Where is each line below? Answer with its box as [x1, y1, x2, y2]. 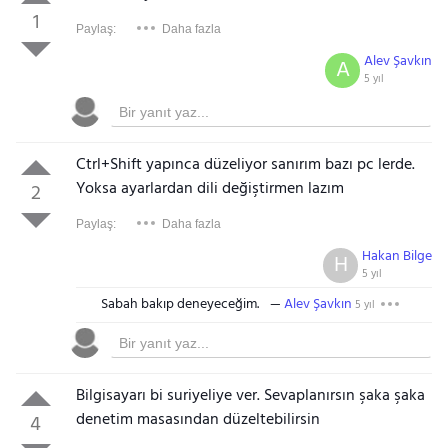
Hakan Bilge [362, 244, 433, 268]
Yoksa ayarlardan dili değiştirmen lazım [75, 175, 344, 202]
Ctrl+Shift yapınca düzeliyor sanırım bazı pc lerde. [75, 151, 415, 178]
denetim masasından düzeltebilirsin [75, 406, 320, 433]
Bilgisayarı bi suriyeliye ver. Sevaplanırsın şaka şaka [75, 382, 425, 409]
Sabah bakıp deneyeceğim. [100, 292, 259, 316]
